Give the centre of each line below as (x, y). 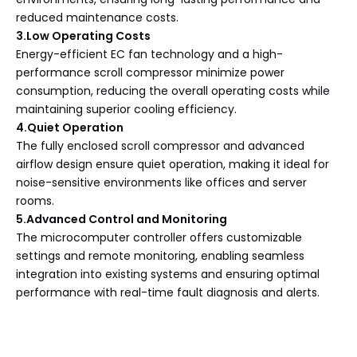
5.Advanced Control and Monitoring (122, 219)
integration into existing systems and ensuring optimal (168, 274)
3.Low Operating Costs (83, 36)
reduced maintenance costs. (97, 18)
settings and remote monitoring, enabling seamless (160, 256)
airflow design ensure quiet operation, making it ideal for (173, 164)
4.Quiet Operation (70, 127)
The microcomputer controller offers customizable (159, 237)
